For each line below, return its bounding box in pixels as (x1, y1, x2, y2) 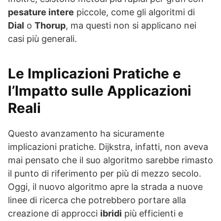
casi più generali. (8, 34, 77, 44)
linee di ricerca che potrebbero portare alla (8, 195, 186, 206)
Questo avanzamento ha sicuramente (8, 128, 164, 139)
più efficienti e (122, 208, 183, 219)
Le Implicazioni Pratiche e (8, 65, 181, 82)
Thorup (35, 20, 66, 31)
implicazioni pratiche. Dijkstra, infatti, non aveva (8, 142, 208, 152)
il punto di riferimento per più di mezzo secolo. (8, 168, 201, 179)
